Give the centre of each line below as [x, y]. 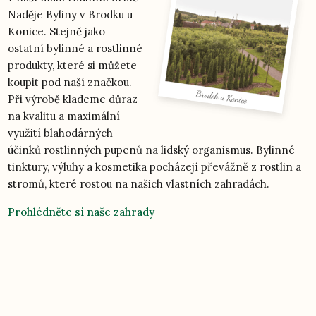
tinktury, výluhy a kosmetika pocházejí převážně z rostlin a [155, 167]
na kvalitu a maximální [64, 116]
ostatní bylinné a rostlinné [75, 49]
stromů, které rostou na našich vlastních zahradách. [139, 184]
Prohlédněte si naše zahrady [81, 212]
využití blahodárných [61, 133]
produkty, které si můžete [73, 66]
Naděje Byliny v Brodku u [71, 15]
